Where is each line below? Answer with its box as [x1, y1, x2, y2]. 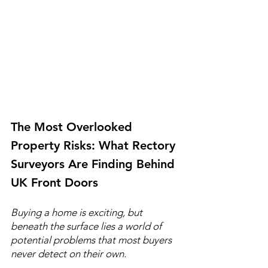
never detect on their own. [11, 247, 126, 260]
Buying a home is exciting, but [11, 206, 145, 218]
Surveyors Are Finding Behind [11, 156, 178, 171]
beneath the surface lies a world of [11, 220, 164, 232]
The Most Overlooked [11, 119, 136, 134]
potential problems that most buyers [11, 233, 174, 246]
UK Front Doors [11, 175, 98, 190]
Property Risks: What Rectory [11, 138, 179, 153]
